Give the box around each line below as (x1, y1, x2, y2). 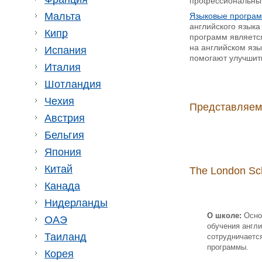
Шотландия (44, 78, 101, 90)
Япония (44, 146, 81, 158)
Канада (44, 180, 80, 192)
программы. (207, 243, 251, 251)
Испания (44, 44, 87, 56)
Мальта (44, 11, 81, 22)
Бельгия (44, 129, 84, 141)
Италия (44, 61, 81, 73)
